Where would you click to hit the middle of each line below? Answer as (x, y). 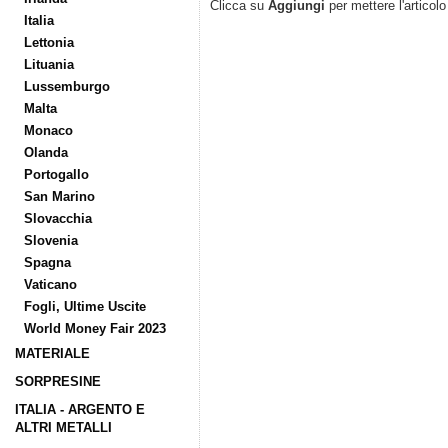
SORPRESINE (58, 381)
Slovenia (51, 240)
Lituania (49, 64)
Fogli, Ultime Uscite (85, 306)
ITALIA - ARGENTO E (80, 409)
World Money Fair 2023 (95, 328)
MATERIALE (52, 353)
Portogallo (56, 174)
